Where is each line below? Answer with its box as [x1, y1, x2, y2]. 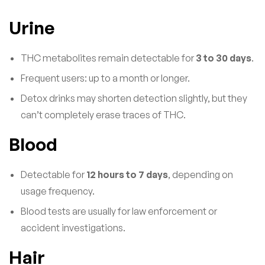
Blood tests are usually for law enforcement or [21, 205, 217, 217]
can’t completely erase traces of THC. [21, 108, 186, 121]
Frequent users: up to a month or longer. [21, 72, 190, 84]
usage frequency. [21, 185, 95, 197]
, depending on [168, 168, 233, 180]
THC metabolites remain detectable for [21, 51, 196, 64]
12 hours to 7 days [86, 168, 168, 180]
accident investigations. [21, 221, 125, 234]
